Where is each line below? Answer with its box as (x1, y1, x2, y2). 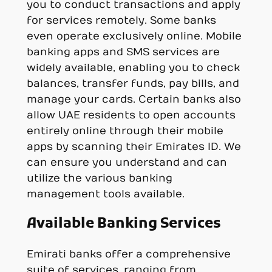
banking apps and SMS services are (26, 46, 220, 58)
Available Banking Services (26, 215, 221, 234)
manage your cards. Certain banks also (26, 93, 241, 106)
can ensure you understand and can (26, 156, 227, 169)
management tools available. (26, 188, 185, 200)
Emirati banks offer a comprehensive (26, 248, 231, 261)
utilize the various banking (26, 172, 172, 185)
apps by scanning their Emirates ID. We (26, 140, 241, 153)
